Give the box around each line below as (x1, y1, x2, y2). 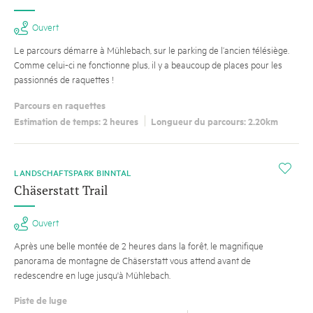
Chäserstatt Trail (14, 181, 108, 198)
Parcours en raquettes (14, 97, 105, 112)
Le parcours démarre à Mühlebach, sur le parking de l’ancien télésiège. (14, 43, 289, 57)
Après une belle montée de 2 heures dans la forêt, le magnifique (14, 238, 263, 252)
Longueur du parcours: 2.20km (151, 113, 278, 128)
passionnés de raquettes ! (14, 73, 114, 86)
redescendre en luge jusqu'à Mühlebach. (14, 268, 170, 281)
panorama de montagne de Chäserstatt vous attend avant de (14, 253, 251, 266)
